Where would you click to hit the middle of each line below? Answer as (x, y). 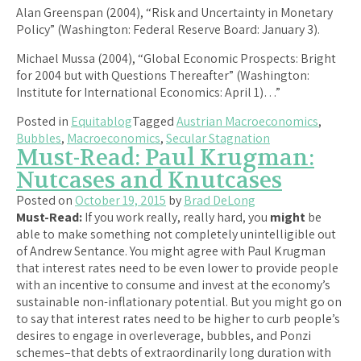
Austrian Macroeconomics (247, 121)
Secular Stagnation (218, 138)
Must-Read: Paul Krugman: (165, 158)
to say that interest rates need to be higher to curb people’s (178, 318)
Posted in (44, 121)
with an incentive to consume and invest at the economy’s (173, 284)
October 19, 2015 (120, 200)
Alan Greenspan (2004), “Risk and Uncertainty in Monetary (174, 12)
